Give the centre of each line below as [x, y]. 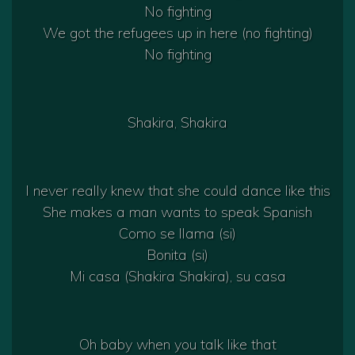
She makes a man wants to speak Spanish [177, 212]
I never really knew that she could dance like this [177, 191]
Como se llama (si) [177, 234]
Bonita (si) [177, 255]
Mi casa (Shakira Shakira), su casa [177, 277]
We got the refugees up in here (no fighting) [177, 33]
